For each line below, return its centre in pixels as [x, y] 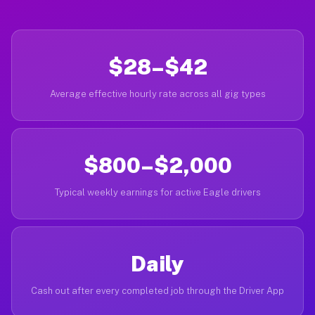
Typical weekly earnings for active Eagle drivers [157, 192]
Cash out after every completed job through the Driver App [157, 291]
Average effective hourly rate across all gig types [157, 94]
